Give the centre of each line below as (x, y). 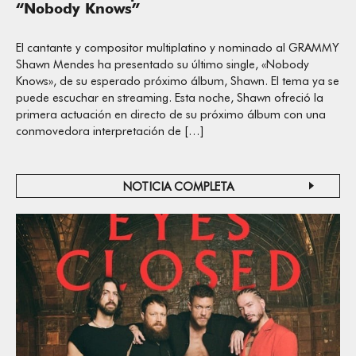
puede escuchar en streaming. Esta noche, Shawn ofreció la (170, 97)
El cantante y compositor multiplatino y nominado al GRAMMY (178, 47)
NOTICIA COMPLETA (178, 186)
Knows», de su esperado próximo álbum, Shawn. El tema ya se (178, 81)
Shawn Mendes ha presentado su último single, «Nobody (163, 64)
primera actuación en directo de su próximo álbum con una (171, 114)
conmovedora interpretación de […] (110, 131)
